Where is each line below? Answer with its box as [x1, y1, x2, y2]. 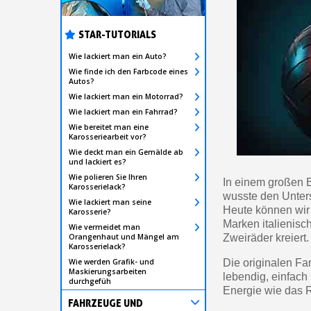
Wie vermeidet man [69, 221, 140, 232]
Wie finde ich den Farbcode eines [69, 66, 188, 76]
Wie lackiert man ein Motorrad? [69, 91, 183, 101]
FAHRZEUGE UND [68, 296, 143, 309]
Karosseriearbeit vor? [69, 131, 146, 142]
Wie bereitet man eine [69, 121, 149, 132]
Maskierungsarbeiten [69, 266, 146, 276]
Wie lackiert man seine [69, 196, 151, 207]
